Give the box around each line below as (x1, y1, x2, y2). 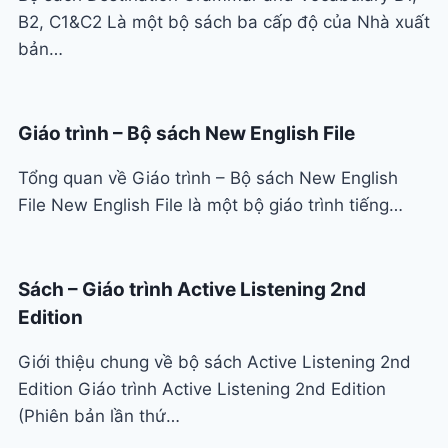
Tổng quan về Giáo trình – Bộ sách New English (18, 168, 398, 189)
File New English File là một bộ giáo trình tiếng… (18, 195, 403, 216)
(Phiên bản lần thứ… (18, 406, 180, 427)
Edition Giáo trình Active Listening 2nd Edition (18, 379, 386, 400)
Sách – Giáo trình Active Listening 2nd (18, 278, 366, 302)
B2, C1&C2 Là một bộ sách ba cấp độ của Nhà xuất (18, 12, 430, 33)
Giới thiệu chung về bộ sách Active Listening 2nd (18, 352, 411, 373)
